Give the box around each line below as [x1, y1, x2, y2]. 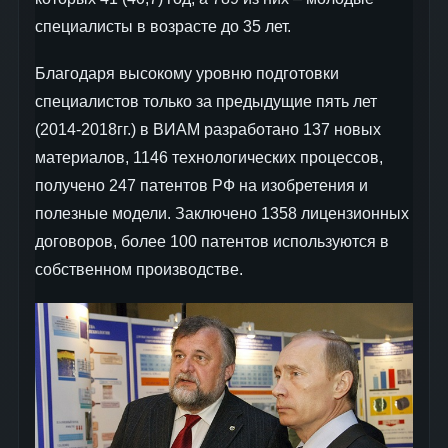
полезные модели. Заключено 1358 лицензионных [35, 205, 409, 223]
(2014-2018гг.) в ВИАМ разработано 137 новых [35, 121, 381, 139]
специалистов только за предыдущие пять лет [35, 93, 377, 111]
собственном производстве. [35, 261, 243, 279]
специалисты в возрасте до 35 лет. [35, 18, 291, 36]
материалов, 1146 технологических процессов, [35, 149, 383, 167]
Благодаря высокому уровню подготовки [35, 65, 339, 83]
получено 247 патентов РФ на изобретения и [35, 177, 368, 195]
